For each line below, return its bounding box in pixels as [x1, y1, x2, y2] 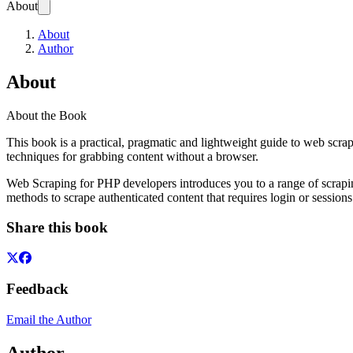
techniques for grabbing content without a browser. [6, 149, 258, 163]
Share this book [6, 219, 108, 236]
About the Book [6, 108, 87, 122]
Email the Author [6, 312, 91, 326]
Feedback [6, 280, 69, 297]
